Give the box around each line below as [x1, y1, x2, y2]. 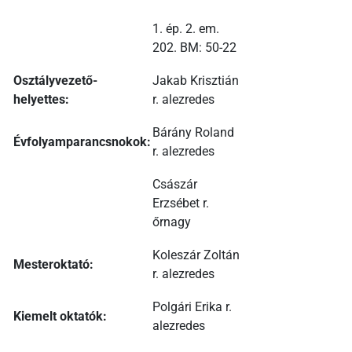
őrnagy [152, 214, 191, 230]
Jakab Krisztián [152, 73, 239, 89]
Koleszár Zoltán [152, 247, 240, 263]
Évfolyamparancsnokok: [13, 134, 151, 150]
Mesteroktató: [13, 257, 93, 273]
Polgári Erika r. [152, 299, 232, 315]
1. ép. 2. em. [152, 21, 219, 37]
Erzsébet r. [152, 196, 209, 211]
